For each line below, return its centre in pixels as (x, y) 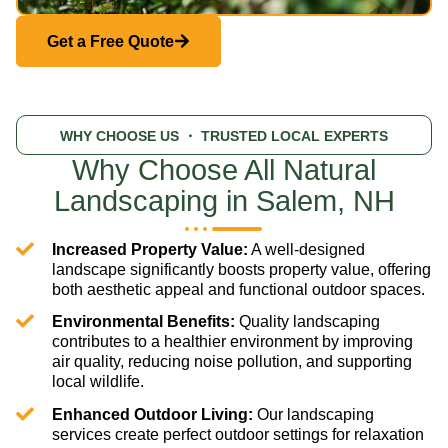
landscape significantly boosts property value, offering (241, 269)
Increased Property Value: (149, 249)
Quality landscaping (307, 322)
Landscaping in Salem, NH (224, 200)
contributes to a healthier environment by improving (232, 342)
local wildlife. (97, 382)
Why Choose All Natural (224, 169)
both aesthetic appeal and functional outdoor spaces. (238, 289)
